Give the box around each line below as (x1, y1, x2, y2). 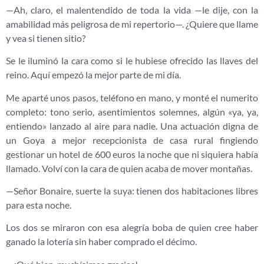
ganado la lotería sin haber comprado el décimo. (6, 236, 197, 247)
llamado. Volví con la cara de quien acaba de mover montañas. (6, 162, 252, 174)
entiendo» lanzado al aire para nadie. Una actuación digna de (6, 120, 258, 131)
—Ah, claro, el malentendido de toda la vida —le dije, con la (6, 4, 258, 15)
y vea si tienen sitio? (6, 32, 85, 44)
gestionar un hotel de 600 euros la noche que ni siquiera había (6, 148, 258, 160)
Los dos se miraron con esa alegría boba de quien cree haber (6, 222, 258, 233)
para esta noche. (6, 199, 71, 210)
